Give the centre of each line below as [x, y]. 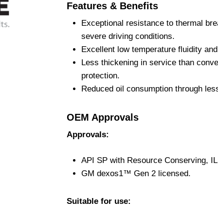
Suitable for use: [99, 201]
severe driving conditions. [128, 36]
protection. [100, 76]
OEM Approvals [102, 117]
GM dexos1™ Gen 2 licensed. [136, 173]
